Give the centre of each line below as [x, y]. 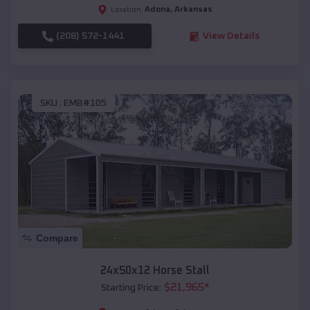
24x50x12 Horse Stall [155, 270]
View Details [231, 36]
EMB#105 [85, 103]
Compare [57, 238]
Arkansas [193, 10]
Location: [127, 10]
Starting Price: [131, 288]
